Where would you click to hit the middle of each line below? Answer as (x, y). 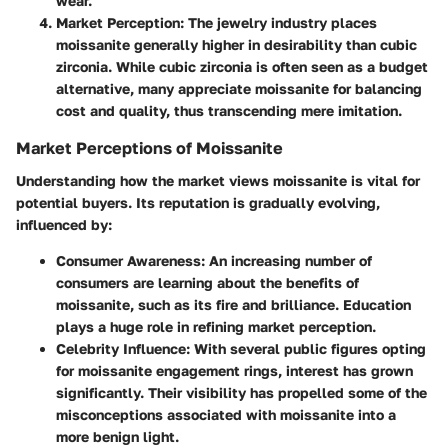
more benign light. (117, 436)
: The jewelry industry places (278, 23)
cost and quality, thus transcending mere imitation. (229, 111)
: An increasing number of (286, 260)
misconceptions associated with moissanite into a (226, 414)
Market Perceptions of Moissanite (149, 148)
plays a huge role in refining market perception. (216, 326)
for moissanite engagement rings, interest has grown (234, 370)
